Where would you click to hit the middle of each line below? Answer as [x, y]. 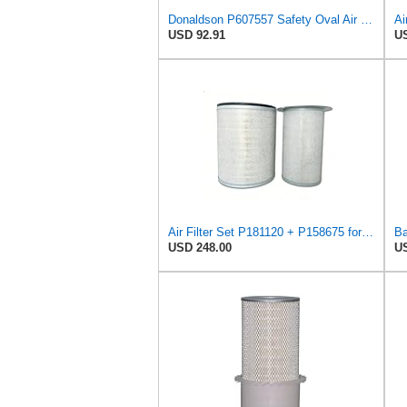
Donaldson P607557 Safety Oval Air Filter [367, 20]
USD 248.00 [200, 248]
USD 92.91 [197, 35]
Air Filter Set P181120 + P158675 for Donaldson [367, 233]
